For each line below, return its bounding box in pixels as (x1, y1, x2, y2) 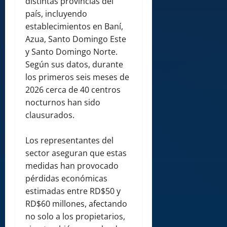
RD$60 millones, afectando (25, 198, 127, 210)
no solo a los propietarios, (25, 211, 125, 222)
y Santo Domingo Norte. (25, 46, 118, 58)
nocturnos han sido (25, 97, 100, 108)
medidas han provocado (25, 160, 119, 172)
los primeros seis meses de (25, 71, 129, 83)
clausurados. (25, 109, 74, 121)
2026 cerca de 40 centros (25, 84, 121, 96)
